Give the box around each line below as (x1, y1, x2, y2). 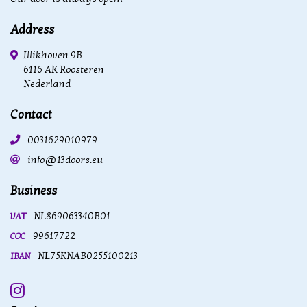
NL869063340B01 (34, 210, 110, 223)
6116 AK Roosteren (23, 64, 104, 76)
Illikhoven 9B (23, 49, 82, 62)
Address (10, 23, 54, 38)
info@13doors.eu (27, 154, 103, 167)
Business (10, 184, 57, 199)
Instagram (10, 281, 87, 302)
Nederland (23, 78, 71, 90)
